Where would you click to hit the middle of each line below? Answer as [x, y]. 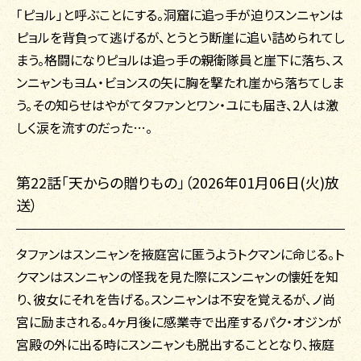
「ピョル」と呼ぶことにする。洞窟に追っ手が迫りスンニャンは [180, 15]
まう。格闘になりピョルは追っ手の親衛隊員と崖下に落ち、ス [180, 60]
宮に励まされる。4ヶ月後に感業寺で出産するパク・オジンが [179, 322]
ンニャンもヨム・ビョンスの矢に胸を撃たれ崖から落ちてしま [180, 83]
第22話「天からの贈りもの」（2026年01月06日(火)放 [178, 183]
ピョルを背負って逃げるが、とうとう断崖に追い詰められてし [180, 37]
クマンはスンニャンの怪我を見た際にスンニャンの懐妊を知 [177, 277]
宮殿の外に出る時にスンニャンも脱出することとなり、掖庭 [175, 344]
